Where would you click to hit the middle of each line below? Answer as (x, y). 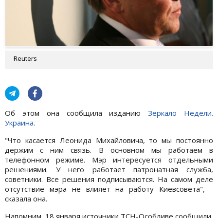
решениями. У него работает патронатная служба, (109, 169)
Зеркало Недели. (181, 113)
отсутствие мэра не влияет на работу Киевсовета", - (109, 189)
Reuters (25, 58)
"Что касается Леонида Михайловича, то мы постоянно (109, 140)
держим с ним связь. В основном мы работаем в (109, 150)
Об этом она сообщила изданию (77, 113)
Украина (19, 122)
